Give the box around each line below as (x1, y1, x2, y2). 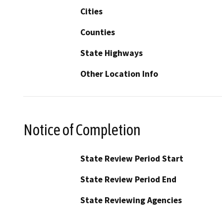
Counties (80, 27, 115, 38)
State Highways (80, 48, 143, 59)
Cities (80, 6, 103, 17)
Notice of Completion (23, 120, 141, 139)
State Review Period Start (80, 153, 183, 164)
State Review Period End (80, 173, 176, 185)
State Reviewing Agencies (80, 194, 182, 206)
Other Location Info (80, 68, 158, 80)
